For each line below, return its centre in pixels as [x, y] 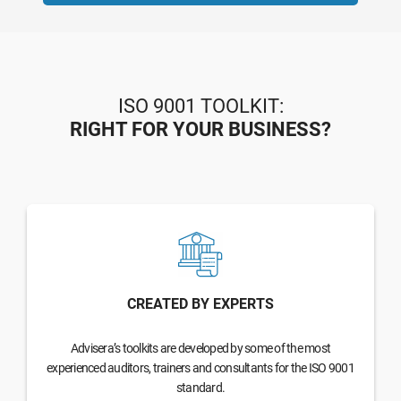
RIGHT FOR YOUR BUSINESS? [200, 129]
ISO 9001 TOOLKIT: [200, 106]
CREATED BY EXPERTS [200, 303]
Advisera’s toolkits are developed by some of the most [200, 348]
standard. [200, 387]
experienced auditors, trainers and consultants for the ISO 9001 [200, 367]
